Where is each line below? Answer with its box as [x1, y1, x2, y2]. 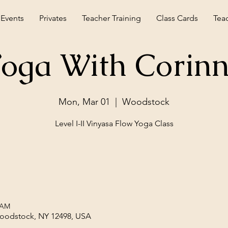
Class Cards [156, 13, 198, 23]
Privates [39, 13, 67, 23]
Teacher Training [81, 13, 141, 23]
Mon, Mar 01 [59, 96, 110, 107]
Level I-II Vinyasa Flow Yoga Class [54, 118, 174, 128]
